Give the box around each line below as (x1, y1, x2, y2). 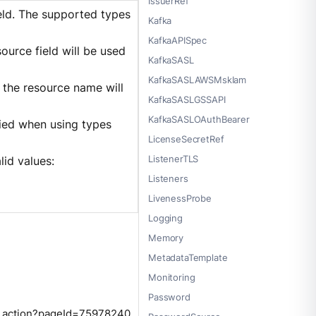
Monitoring (148, 272, 195, 284)
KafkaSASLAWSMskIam (148, 74, 247, 86)
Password (148, 291, 190, 303)
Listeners (148, 173, 188, 185)
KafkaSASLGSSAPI (148, 94, 226, 106)
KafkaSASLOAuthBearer (148, 114, 250, 126)
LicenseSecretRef (148, 133, 224, 145)
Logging (148, 212, 183, 224)
